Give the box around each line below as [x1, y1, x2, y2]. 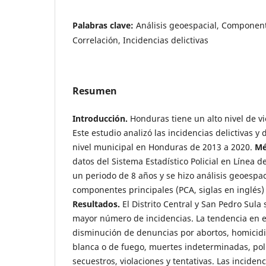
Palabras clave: [72, 19, 136, 31]
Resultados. [72, 198, 120, 210]
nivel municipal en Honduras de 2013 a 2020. [72, 141, 255, 153]
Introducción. [72, 112, 128, 124]
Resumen [72, 84, 117, 97]
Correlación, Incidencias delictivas [72, 34, 208, 46]
